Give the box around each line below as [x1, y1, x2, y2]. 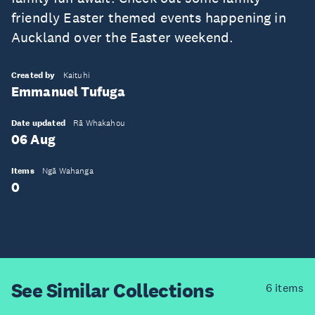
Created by [11, 70, 56, 81]
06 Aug [11, 131, 56, 148]
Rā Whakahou [73, 117, 125, 129]
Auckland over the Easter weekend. [11, 29, 234, 46]
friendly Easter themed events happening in [11, 9, 286, 26]
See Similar [11, 279, 114, 304]
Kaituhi [63, 70, 90, 81]
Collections [113, 279, 214, 304]
